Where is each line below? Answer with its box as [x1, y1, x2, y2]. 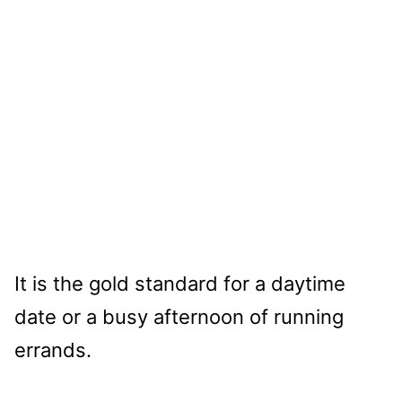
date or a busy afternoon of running [14, 304, 344, 328]
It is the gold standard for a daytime [14, 271, 345, 295]
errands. [14, 337, 92, 362]
